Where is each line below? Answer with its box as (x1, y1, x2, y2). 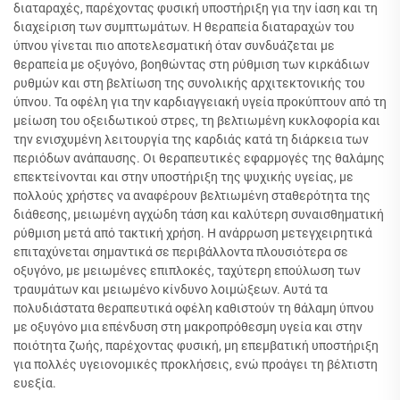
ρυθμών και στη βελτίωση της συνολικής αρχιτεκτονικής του (13, 76, 365, 91)
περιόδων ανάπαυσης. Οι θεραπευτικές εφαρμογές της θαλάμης (13, 151, 385, 166)
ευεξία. (13, 376, 56, 391)
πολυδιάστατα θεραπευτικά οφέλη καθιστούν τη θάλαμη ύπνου (13, 301, 374, 316)
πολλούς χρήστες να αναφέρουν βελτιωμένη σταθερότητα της (13, 188, 371, 204)
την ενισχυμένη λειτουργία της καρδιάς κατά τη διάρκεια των (13, 132, 369, 147)
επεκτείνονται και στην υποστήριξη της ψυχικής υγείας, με (13, 170, 354, 185)
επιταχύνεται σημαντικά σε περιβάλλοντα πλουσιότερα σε (13, 245, 348, 260)
